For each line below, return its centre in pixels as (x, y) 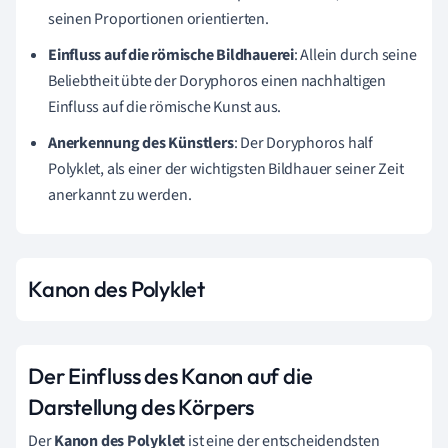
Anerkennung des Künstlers (141, 142)
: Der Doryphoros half (303, 142)
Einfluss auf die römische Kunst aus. (165, 106)
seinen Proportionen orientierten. (158, 18)
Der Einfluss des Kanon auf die (170, 375)
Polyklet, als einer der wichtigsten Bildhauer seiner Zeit (226, 168)
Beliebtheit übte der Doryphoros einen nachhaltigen (217, 80)
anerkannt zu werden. (120, 194)
